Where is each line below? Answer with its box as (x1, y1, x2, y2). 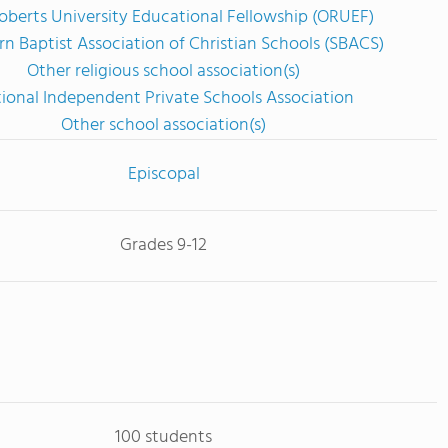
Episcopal (127, 160, 200, 189)
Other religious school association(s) (27, 57, 300, 86)
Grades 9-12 (120, 231, 207, 260)
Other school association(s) (61, 111, 266, 140)
